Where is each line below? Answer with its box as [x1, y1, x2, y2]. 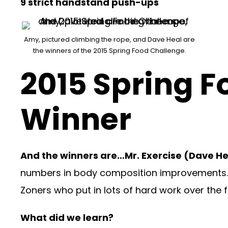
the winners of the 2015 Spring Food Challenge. [33, 46, 186, 56]
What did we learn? [20, 211, 113, 224]
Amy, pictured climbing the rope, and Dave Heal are [24, 35, 195, 45]
